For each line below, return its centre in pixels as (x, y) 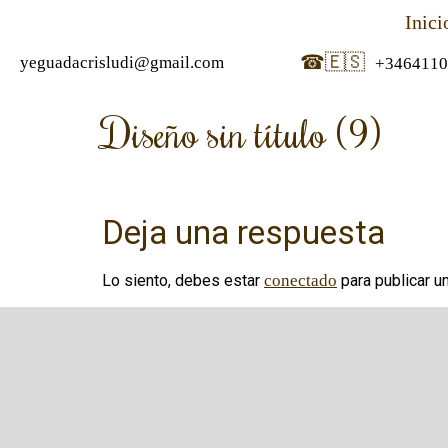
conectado (300, 280)
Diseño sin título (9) (242, 133)
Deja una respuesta (243, 232)
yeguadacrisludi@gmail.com (122, 62)
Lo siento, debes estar (183, 280)
